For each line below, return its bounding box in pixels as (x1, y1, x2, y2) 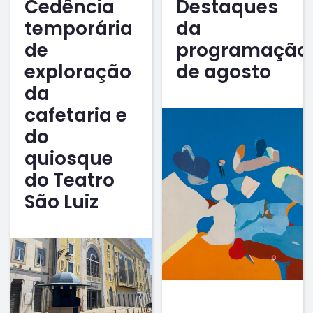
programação (175, 37, 309, 64)
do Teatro (24, 167, 115, 194)
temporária (24, 15, 133, 42)
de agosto (175, 59, 271, 85)
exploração (24, 59, 131, 85)
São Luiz (24, 189, 99, 215)
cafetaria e (24, 102, 127, 129)
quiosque (24, 145, 113, 172)
